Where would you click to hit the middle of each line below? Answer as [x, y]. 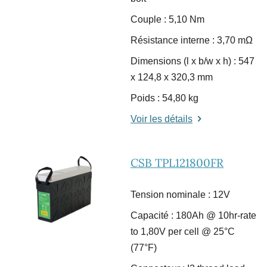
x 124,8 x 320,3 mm [172, 77]
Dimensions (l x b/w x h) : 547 [193, 61]
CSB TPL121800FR [177, 163]
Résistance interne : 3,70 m [188, 41]
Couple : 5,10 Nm [167, 20]
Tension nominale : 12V [180, 195]
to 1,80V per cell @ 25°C [183, 232]
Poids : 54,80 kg [164, 98]
